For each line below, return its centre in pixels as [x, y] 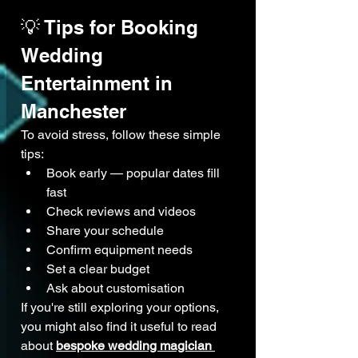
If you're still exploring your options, [121, 308]
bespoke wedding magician [135, 346]
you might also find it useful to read [120, 327]
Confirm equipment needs [119, 250]
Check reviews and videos [121, 212]
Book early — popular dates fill [135, 173]
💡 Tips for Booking [112, 28]
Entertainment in [99, 84]
